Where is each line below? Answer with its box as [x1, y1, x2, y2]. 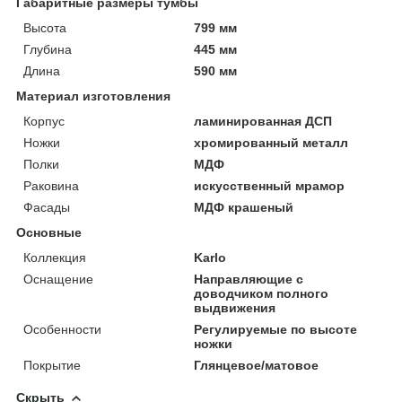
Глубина [23, 41, 72, 57]
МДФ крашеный [194, 199, 294, 214]
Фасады [23, 199, 70, 214]
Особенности [23, 321, 101, 336]
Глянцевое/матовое [194, 357, 319, 372]
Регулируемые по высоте [194, 321, 358, 336]
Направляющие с [194, 271, 304, 286]
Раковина [23, 178, 79, 193]
